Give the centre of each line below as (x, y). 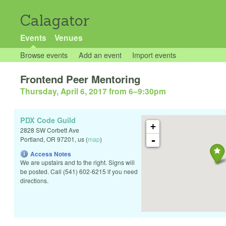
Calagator (55, 20)
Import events (154, 55)
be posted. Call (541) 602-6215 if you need (79, 172)
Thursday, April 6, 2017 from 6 (77, 91)
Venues (68, 38)
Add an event (100, 55)
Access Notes (51, 154)
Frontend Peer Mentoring (80, 79)
